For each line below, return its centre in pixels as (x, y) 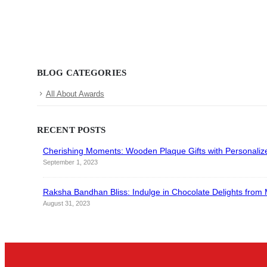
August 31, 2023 (66, 203)
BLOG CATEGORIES (81, 73)
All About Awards (75, 94)
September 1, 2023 (70, 162)
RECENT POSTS (71, 130)
